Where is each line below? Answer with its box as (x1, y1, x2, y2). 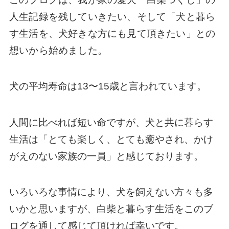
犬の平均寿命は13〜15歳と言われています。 (9, 81, 207, 92)
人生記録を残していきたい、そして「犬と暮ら (9, 11, 216, 22)
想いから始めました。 (9, 44, 107, 56)
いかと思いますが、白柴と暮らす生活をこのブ (9, 203, 213, 215)
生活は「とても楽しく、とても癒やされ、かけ (9, 133, 213, 145)
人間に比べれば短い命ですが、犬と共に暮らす (9, 117, 213, 128)
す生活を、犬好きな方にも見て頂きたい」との (9, 28, 216, 39)
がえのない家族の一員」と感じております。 (9, 150, 203, 162)
